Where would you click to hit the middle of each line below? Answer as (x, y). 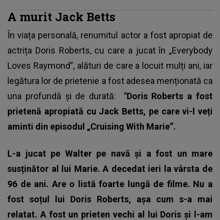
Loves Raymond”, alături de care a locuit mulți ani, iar (110, 66)
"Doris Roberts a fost (168, 96)
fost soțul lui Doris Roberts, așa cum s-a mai (110, 199)
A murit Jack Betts (61, 17)
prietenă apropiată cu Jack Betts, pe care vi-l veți (110, 111)
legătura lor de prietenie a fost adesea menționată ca (110, 81)
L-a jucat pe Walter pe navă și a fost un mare (110, 154)
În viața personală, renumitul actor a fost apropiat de (110, 35)
